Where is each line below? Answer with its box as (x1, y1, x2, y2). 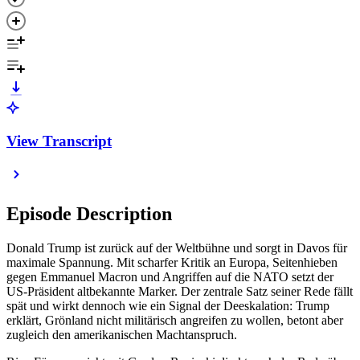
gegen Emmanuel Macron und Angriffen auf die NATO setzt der (6, 270, 333, 284)
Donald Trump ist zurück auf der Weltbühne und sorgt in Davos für (6, 241, 347, 256)
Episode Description (6, 203, 172, 225)
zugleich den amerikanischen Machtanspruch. (6, 328, 237, 342)
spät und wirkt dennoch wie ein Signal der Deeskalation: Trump (6, 299, 329, 313)
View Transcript (6, 132, 112, 149)
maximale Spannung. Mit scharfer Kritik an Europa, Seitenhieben (6, 256, 337, 270)
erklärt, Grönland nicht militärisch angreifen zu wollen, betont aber (6, 313, 343, 328)
